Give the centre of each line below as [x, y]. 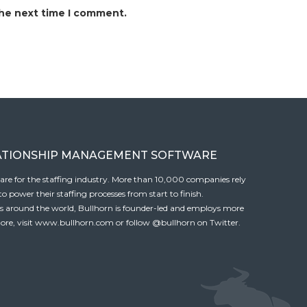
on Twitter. [218, 223]
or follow [133, 223]
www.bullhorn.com [74, 223]
